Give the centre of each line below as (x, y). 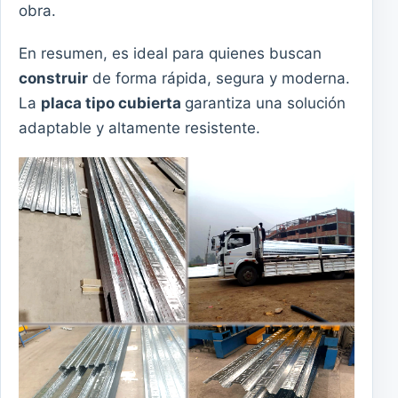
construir (53, 78)
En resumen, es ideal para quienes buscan (170, 53)
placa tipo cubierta (113, 103)
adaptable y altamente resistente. (139, 127)
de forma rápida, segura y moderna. (219, 78)
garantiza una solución (265, 103)
